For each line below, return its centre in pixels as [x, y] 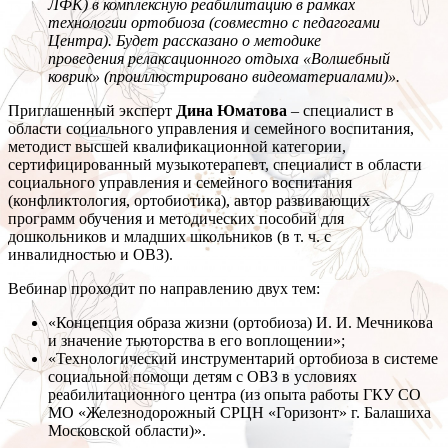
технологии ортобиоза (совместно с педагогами [214, 23]
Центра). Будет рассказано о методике [184, 41]
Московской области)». [127, 431]
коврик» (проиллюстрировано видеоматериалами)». [224, 77]
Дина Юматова [231, 111]
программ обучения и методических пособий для [176, 219]
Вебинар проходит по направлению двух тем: [164, 289]
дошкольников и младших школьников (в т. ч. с [169, 237]
